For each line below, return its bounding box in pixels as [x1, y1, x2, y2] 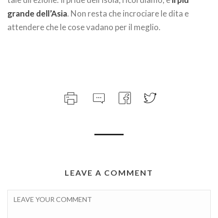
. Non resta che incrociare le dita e [67, 8, 189, 18]
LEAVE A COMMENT [65, 167, 153, 177]
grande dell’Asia [7, 8, 67, 18]
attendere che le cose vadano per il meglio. [7, 21, 161, 32]
